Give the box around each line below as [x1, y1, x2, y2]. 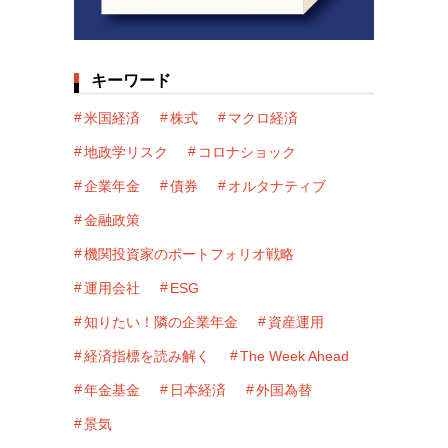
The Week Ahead [240, 347, 349, 364]
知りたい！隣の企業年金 [84, 313, 238, 330]
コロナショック [198, 143, 296, 160]
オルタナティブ [228, 177, 326, 194]
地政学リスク [84, 143, 168, 160]
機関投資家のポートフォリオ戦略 [84, 245, 294, 262]
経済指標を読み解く [84, 347, 210, 364]
